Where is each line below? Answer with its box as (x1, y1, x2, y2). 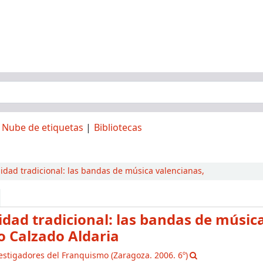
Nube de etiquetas (2, 121, 83, 135)
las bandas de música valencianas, (67, 165, 204, 177)
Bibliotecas (94, 121, 142, 135)
